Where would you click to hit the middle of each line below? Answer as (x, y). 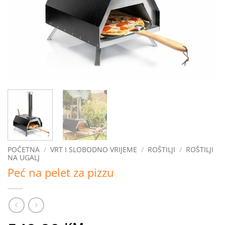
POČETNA (24, 150)
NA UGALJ (24, 158)
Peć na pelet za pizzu (61, 173)
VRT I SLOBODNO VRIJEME (94, 150)
